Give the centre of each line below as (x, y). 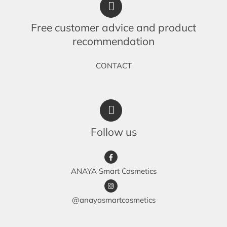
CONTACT (113, 66)
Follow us (113, 131)
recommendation (113, 41)
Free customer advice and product (113, 28)
